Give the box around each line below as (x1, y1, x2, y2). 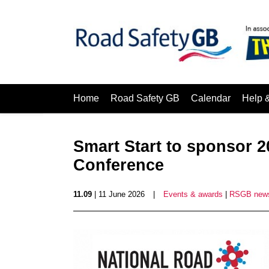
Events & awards (163, 190, 223, 199)
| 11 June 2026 (92, 190, 145, 199)
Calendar (191, 93, 231, 103)
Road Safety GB (110, 93, 180, 103)
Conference (73, 156, 164, 174)
